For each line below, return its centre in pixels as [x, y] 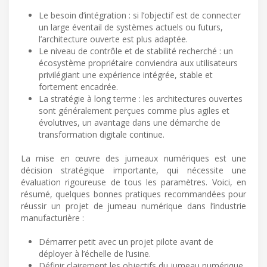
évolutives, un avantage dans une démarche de [130, 123]
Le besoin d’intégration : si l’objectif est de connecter [140, 15]
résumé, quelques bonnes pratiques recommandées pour [133, 194]
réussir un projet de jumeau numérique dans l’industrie [133, 206]
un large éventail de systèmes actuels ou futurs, [131, 27]
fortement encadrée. [78, 87]
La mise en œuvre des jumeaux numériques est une [133, 159]
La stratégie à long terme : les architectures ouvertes [141, 99]
